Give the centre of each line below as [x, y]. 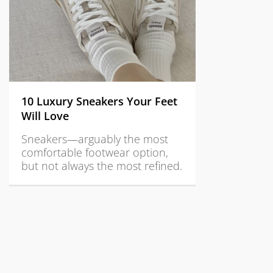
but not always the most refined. [102, 166]
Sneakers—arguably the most [95, 139]
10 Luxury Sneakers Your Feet [99, 101]
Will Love [45, 116]
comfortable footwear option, [95, 152]
